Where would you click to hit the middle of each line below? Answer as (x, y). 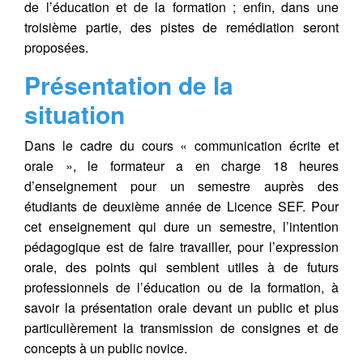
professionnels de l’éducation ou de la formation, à (181, 287)
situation (75, 114)
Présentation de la (129, 85)
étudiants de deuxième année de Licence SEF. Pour (181, 206)
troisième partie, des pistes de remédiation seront (181, 27)
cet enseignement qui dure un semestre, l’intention (181, 226)
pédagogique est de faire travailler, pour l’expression (181, 247)
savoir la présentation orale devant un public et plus (181, 307)
